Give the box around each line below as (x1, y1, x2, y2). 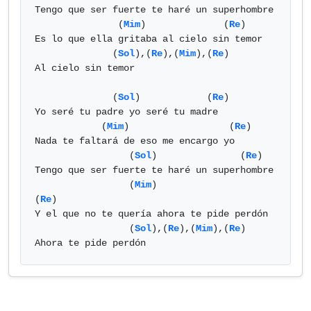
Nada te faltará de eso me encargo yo (35, 135, 235, 146)
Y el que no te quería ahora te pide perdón (35, 208, 268, 219)
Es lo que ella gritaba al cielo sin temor (35, 33, 262, 44)
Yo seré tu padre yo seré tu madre (35, 106, 218, 117)
